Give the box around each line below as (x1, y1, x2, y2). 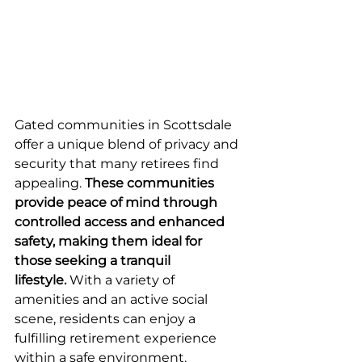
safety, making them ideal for (15, 234, 205, 250)
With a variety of (66, 272, 178, 288)
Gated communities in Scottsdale (15, 117, 235, 133)
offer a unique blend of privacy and (15, 137, 242, 153)
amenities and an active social (15, 292, 211, 308)
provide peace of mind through (15, 195, 221, 211)
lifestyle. (15, 272, 66, 288)
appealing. (15, 175, 85, 192)
